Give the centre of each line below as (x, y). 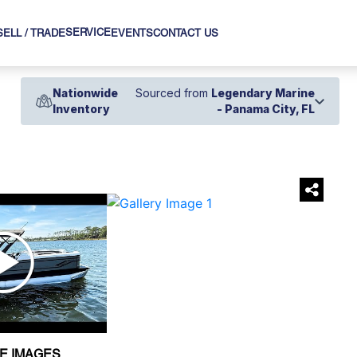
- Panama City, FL (265, 109)
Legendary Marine (263, 93)
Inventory (82, 109)
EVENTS (132, 33)
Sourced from (173, 93)
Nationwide (86, 93)
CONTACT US (186, 33)
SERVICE (88, 32)
